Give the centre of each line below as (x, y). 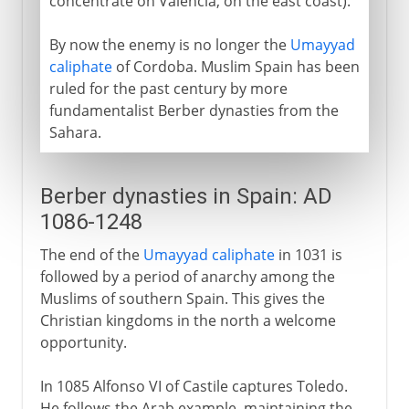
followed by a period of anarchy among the (187, 276)
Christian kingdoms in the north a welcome (188, 320)
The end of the (91, 254)
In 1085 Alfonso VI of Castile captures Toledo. (194, 386)
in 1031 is (308, 254)
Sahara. (75, 132)
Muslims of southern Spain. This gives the (182, 298)
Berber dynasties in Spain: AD (186, 196)
